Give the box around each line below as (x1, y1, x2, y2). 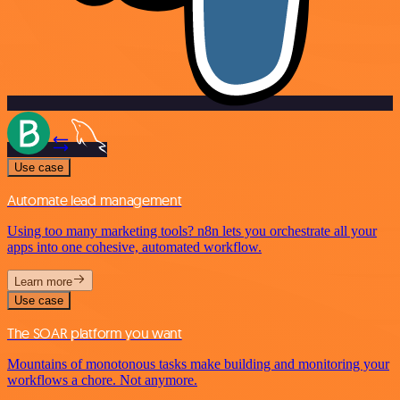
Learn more (14, 274, 72, 288)
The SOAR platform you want (7, 323, 182, 342)
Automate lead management (7, 190, 182, 209)
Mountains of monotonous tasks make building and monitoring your (7, 355, 389, 371)
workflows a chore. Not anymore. (7, 371, 197, 387)
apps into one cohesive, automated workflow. (7, 238, 262, 254)
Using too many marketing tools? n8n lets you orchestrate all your (7, 222, 377, 238)
